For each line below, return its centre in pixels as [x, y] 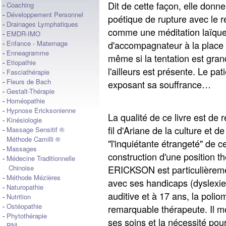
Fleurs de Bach [29, 81]
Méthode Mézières [34, 177]
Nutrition [19, 196]
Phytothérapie [27, 216]
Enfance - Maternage [37, 43]
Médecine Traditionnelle [41, 158]
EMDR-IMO [23, 34]
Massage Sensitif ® [36, 129]
